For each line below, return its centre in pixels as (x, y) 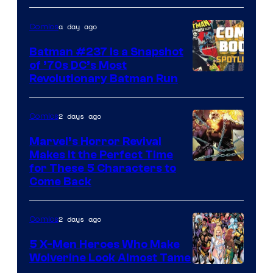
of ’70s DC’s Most (78, 65)
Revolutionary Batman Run (104, 78)
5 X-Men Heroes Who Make (105, 244)
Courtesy (216, 187)
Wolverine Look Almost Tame (110, 257)
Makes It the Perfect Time (101, 154)
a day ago (78, 26)
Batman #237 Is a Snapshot (106, 51)
